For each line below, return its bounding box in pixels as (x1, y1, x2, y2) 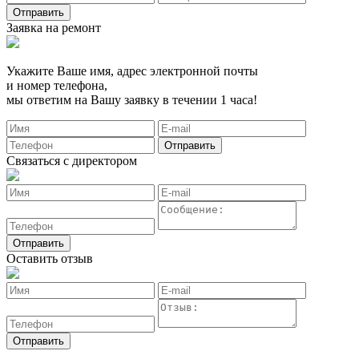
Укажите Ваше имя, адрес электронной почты (6, 63, 258, 78)
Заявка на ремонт (6, 20, 101, 34)
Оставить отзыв (6, 251, 93, 265)
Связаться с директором (6, 153, 137, 167)
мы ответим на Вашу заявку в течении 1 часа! (6, 92, 257, 107)
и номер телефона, (6, 78, 107, 92)
